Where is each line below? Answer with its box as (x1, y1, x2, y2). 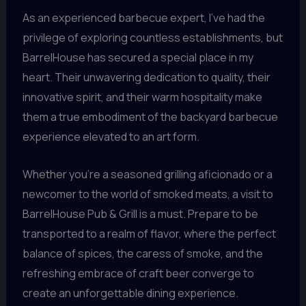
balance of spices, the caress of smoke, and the (22, 245, 263, 261)
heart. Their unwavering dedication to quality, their (22, 70, 270, 85)
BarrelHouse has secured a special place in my (22, 50, 253, 66)
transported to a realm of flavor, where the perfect (22, 225, 276, 241)
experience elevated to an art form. (22, 129, 199, 145)
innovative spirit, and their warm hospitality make (22, 89, 262, 105)
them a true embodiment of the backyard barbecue (22, 109, 278, 125)
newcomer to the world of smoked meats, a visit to (22, 186, 273, 201)
